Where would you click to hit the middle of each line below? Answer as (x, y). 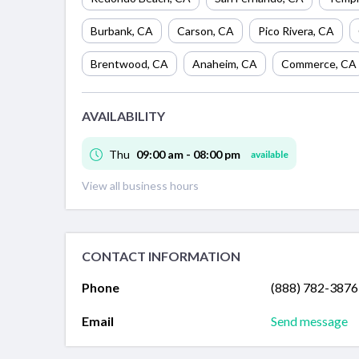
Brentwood (119, 63)
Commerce (309, 63)
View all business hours (140, 186)
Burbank (111, 30)
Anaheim (214, 63)
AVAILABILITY (123, 115)
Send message (309, 321)
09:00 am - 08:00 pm (188, 155)
